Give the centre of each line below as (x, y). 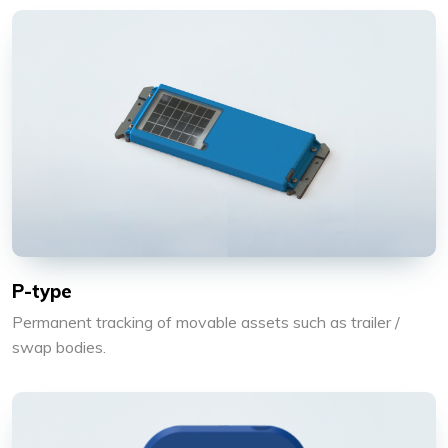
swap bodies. (59, 347)
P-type (42, 292)
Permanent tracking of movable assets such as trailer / (206, 322)
